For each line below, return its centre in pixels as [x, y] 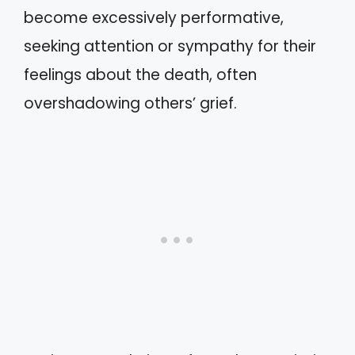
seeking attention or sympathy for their [170, 46]
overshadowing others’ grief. [130, 103]
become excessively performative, [154, 18]
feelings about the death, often [140, 75]
